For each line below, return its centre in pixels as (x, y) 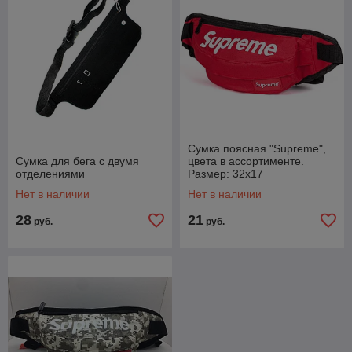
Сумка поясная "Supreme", (257, 148)
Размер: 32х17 (225, 174)
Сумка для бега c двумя (77, 161)
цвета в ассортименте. (246, 161)
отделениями (50, 174)
